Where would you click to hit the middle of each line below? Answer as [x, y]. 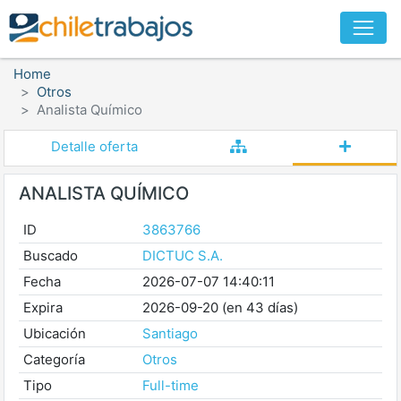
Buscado [50, 256]
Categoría [54, 359]
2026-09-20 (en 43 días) [220, 307]
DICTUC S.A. [182, 256]
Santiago [170, 333]
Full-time [170, 385]
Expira [43, 307]
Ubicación [54, 333]
